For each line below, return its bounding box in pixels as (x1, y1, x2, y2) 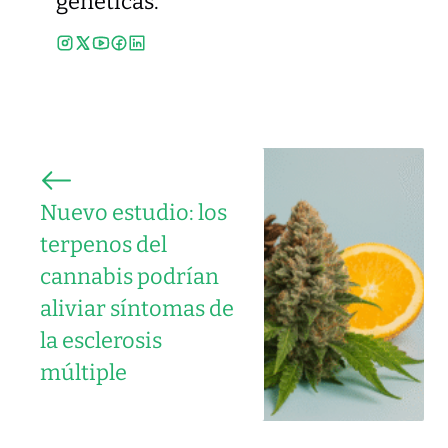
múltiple (40, 359, 127, 386)
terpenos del (40, 231, 167, 258)
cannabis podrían (40, 263, 219, 290)
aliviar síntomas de (40, 295, 234, 322)
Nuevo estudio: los (40, 199, 227, 226)
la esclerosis (40, 327, 162, 354)
